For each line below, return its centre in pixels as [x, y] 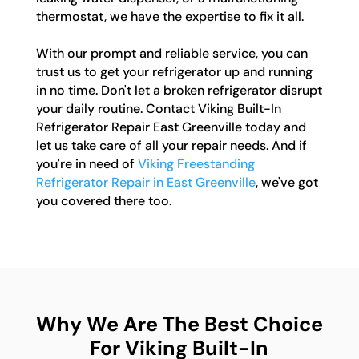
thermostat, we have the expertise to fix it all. [169, 17]
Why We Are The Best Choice [179, 325]
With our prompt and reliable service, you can [171, 54]
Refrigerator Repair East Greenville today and [171, 127]
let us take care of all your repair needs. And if [171, 146]
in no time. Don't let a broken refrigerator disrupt [179, 91]
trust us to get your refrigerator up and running [174, 72]
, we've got [286, 183]
